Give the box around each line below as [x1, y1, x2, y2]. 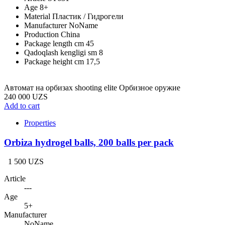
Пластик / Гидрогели [52, 12, 124, 21]
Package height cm [24, 57, 86, 66]
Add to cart [4, 101, 40, 110]
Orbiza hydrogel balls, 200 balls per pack [4, 137, 174, 148]
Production [24, 30, 61, 39]
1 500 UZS [8, 157, 44, 166]
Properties [24, 118, 56, 127]
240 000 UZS [4, 92, 48, 101]
